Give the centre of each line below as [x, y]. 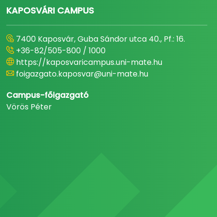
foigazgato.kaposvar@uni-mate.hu [82, 74]
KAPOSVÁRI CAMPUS [50, 11]
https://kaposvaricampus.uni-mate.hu [89, 62]
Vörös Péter [29, 107]
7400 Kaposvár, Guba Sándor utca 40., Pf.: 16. [101, 39]
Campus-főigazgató [48, 95]
